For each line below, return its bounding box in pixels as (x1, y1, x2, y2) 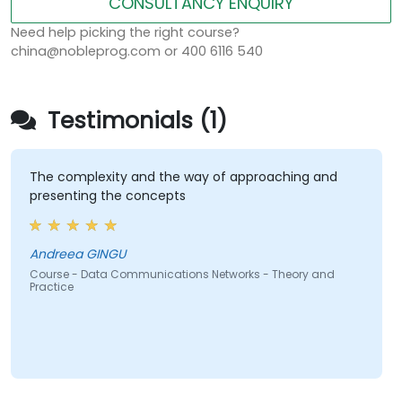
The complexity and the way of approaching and (29, 168, 337, 187)
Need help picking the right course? (11, 23, 240, 42)
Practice (29, 279, 74, 295)
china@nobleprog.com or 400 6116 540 (11, 42, 263, 61)
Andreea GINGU (29, 245, 126, 264)
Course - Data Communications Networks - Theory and (29, 267, 335, 283)
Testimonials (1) (41, 105, 227, 137)
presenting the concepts (29, 187, 186, 205)
